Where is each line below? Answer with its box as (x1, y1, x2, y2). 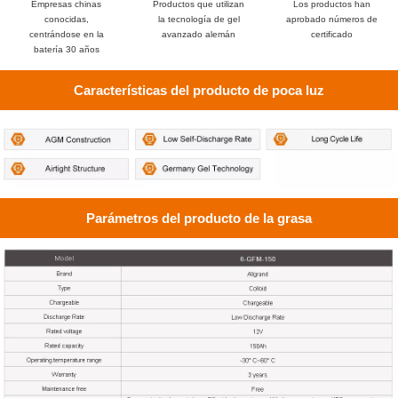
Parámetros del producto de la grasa (86, 210, 312, 226)
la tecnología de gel (157, 13, 240, 24)
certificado (310, 28, 353, 39)
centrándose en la (28, 28, 104, 39)
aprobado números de (285, 13, 378, 24)
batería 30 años (33, 44, 99, 54)
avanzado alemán (162, 28, 236, 39)
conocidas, (44, 13, 89, 24)
